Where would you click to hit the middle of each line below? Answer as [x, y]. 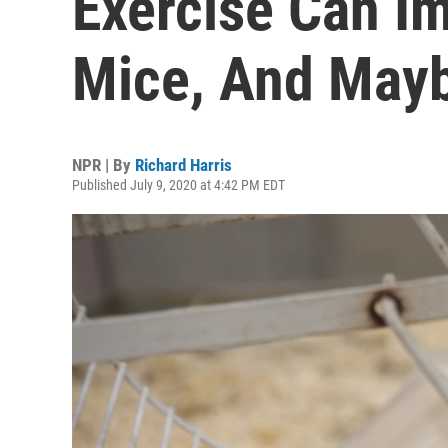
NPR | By [103, 165]
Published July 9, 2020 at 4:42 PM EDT [178, 185]
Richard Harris [183, 165]
